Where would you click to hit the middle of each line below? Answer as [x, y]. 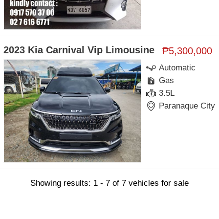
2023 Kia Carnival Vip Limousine [79, 50]
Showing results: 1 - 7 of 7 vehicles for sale [109, 183]
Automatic [177, 67]
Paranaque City [187, 106]
